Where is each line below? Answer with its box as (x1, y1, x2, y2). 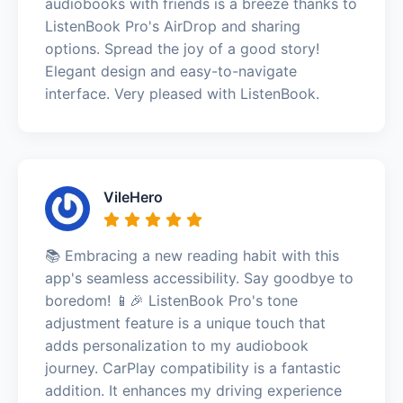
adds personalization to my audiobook (45, 336, 309, 354)
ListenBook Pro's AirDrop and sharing (45, 16, 300, 35)
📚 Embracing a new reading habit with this (45, 246, 339, 264)
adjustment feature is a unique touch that (45, 313, 326, 332)
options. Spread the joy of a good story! (45, 39, 319, 58)
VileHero (103, 187, 163, 206)
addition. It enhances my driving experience (45, 381, 342, 399)
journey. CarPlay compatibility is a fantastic (45, 358, 341, 377)
